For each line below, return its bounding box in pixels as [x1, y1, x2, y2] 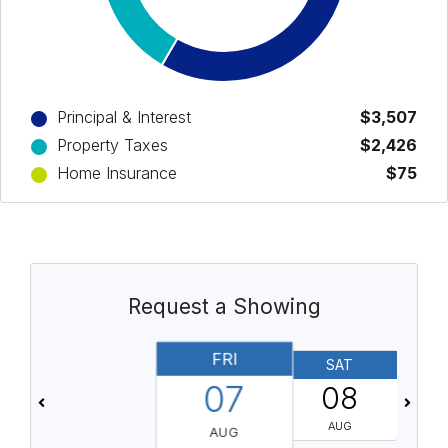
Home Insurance [57, 163, 177, 184]
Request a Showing [127, 294, 321, 320]
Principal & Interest [57, 107, 191, 128]
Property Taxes [57, 135, 168, 156]
